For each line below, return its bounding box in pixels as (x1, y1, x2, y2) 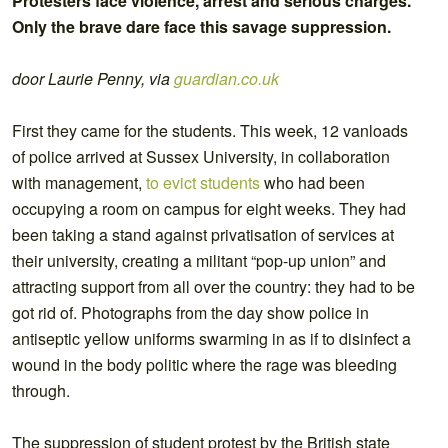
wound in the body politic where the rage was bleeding (12, 352, 397, 376)
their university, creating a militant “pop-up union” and (12, 248, 386, 272)
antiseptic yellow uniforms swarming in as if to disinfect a (12, 326, 411, 350)
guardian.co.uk (174, 66, 279, 90)
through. (12, 378, 70, 402)
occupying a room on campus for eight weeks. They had (12, 196, 406, 220)
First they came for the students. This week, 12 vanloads (12, 118, 408, 142)
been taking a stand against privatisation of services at (12, 222, 394, 246)
